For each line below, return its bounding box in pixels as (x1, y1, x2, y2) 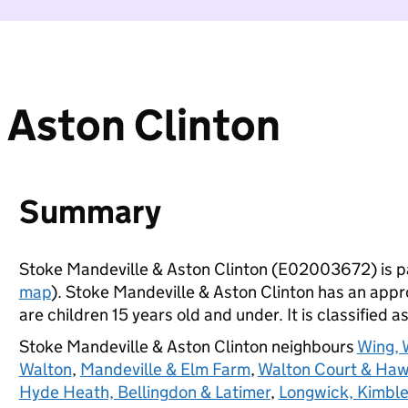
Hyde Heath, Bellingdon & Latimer (18, 382, 270, 403)
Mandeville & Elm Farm (79, 359, 250, 380)
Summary (18, 191, 161, 232)
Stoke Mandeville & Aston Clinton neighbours (18, 336, 357, 357)
